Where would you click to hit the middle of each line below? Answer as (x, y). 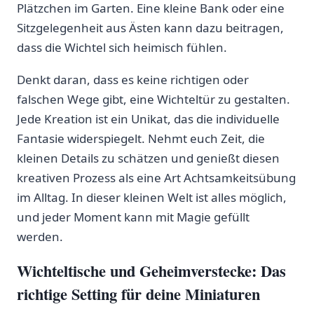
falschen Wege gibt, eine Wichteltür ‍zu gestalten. (153, 100)
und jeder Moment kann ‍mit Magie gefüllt (133, 217)
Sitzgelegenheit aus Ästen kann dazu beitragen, (150, 28)
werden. (40, 237)
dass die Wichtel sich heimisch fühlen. (122, 48)
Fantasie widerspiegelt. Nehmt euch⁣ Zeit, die (141, 139)
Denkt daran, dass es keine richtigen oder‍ (133, 80)
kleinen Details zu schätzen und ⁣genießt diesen (148, 158)
